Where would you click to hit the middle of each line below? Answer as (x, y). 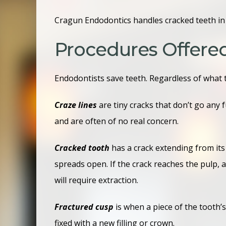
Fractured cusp (84, 207)
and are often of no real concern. (118, 121)
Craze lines (76, 105)
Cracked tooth (82, 148)
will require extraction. (97, 180)
